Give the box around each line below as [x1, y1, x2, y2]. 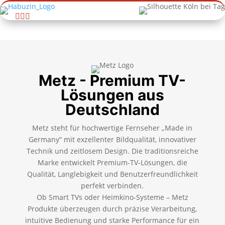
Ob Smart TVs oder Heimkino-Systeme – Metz [36, 192, 188, 202]
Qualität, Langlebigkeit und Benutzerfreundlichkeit [27, 169, 198, 179]
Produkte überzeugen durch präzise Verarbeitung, [28, 204, 197, 213]
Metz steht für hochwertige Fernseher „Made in [32, 123, 193, 133]
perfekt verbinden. [81, 181, 144, 190]
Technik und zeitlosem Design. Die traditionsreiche [26, 146, 198, 156]
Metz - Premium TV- [39, 71, 186, 89]
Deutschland [65, 100, 160, 119]
